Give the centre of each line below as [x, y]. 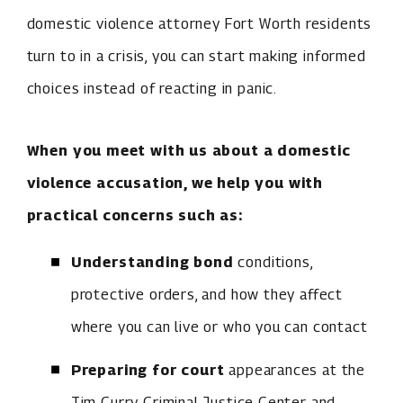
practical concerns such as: [134, 215]
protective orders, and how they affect [207, 295]
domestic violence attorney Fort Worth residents [199, 24]
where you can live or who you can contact [219, 327]
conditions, [273, 262]
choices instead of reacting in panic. [152, 89]
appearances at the [295, 369]
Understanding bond [152, 262]
